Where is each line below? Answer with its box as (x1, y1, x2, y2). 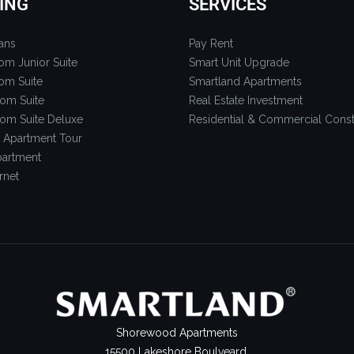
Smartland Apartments (189, 74, 302, 88)
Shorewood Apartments (116, 326, 238, 339)
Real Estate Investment (189, 93, 303, 107)
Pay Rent (189, 36, 233, 50)
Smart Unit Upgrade (189, 55, 289, 69)
